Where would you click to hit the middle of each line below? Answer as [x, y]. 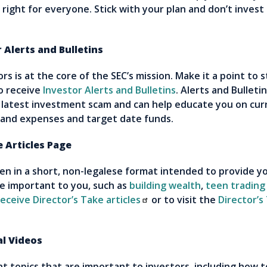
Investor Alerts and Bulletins [109, 90]
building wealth [165, 186]
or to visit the [184, 200]
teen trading [235, 186]
